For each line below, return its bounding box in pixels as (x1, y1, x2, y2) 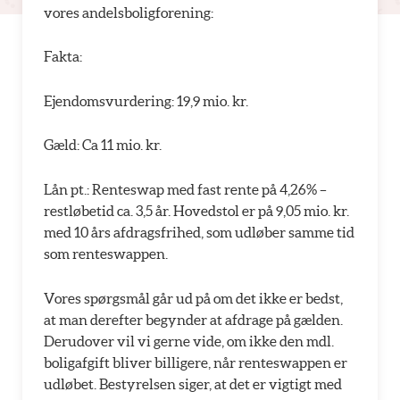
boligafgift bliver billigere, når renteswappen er (44, 354, 347, 371)
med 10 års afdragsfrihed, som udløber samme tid (44, 223, 354, 240)
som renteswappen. (44, 245, 168, 262)
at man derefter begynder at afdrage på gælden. (44, 311, 343, 328)
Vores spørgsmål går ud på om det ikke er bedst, (44, 289, 343, 306)
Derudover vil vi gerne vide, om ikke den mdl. (44, 332, 334, 349)
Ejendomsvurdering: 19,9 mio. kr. (44, 92, 248, 109)
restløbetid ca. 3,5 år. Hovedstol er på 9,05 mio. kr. (44, 202, 349, 219)
